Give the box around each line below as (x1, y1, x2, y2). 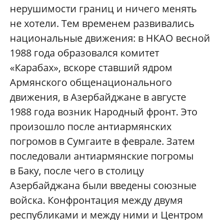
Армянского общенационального (10, 76, 172, 89)
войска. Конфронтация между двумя (10, 193, 183, 207)
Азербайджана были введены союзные (10, 179, 196, 192)
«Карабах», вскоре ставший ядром (10, 61, 172, 75)
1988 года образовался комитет (10, 46, 159, 60)
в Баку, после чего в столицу (10, 164, 144, 178)
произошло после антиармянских (10, 120, 171, 134)
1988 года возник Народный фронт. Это (10, 105, 197, 119)
